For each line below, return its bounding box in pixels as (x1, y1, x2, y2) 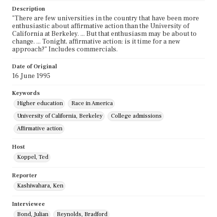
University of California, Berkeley (17, 112, 103, 120)
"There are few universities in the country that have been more (12, 14, 199, 23)
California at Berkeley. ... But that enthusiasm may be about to (12, 30, 197, 39)
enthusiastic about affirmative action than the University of (12, 22, 189, 31)
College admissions (111, 112, 162, 120)
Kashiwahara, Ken (17, 182, 63, 190)
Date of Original (12, 63, 57, 71)
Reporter (12, 172, 37, 180)
